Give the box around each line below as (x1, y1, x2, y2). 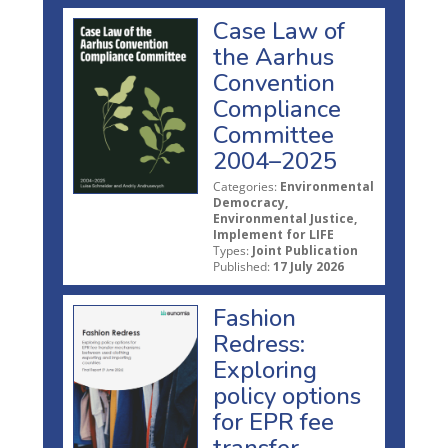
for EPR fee (213, 405, 334, 438)
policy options (213, 379, 361, 412)
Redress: (213, 327, 305, 360)
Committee (213, 118, 334, 151)
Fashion (213, 301, 296, 334)
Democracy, (213, 193, 288, 211)
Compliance (213, 92, 341, 125)
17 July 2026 (273, 257, 344, 275)
